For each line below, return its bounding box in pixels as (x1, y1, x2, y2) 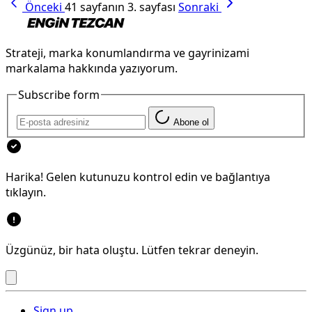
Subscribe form (18, 87, 100, 103)
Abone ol (173, 117, 209, 128)
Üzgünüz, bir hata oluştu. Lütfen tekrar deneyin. (6, 242, 258, 258)
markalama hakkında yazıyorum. (6, 61, 178, 77)
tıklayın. (6, 185, 46, 201)
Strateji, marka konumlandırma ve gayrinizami (6, 45, 249, 61)
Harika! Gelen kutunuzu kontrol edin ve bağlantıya (6, 169, 270, 185)
